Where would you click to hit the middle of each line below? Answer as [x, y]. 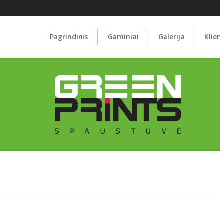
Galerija [171, 37]
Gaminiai [123, 37]
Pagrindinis [69, 37]
